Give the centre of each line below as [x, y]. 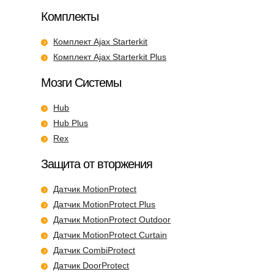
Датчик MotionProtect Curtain [110, 235]
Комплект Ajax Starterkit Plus [110, 57]
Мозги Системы [81, 82]
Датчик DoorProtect [91, 265]
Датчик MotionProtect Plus [105, 204]
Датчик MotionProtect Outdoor [112, 219]
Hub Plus [71, 123]
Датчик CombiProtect [94, 250]
